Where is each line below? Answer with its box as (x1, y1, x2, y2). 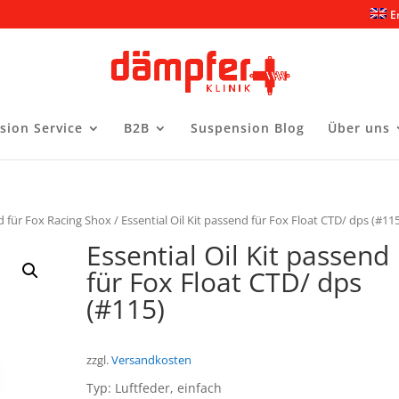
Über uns (328, 119, 390, 136)
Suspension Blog (191, 119, 305, 136)
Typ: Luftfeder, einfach (86, 379, 223, 397)
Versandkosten (111, 353, 192, 369)
